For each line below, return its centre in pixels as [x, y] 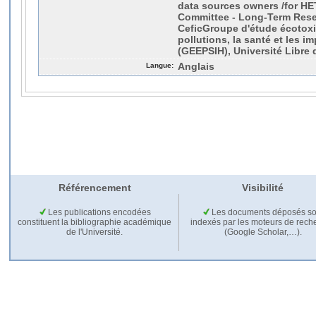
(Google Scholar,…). [263, 232]
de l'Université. [95, 232]
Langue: [160, 65]
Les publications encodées [98, 213]
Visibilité [262, 188]
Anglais [196, 66]
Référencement [95, 188]
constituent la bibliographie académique [95, 223]
